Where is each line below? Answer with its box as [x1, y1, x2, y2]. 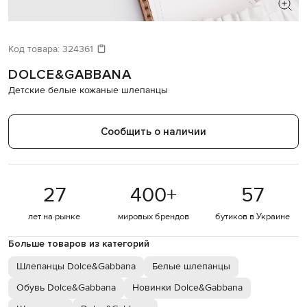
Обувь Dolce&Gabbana [16, 282, 116, 295]
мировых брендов [117, 211, 189, 223]
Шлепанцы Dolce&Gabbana [16, 260, 136, 273]
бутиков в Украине [215, 211, 291, 223]
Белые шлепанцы [152, 260, 230, 273]
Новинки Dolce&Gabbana [132, 282, 243, 295]
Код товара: [8, 43, 62, 56]
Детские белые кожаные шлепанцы [8, 84, 168, 97]
